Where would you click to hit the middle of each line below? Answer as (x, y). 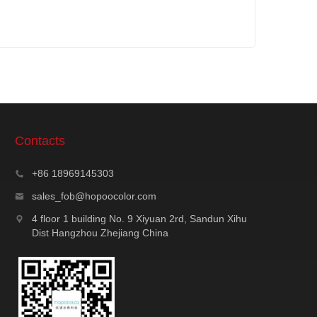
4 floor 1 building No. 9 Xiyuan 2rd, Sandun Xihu (139, 219)
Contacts (40, 141)
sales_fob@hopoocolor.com (94, 196)
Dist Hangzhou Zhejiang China (100, 233)
